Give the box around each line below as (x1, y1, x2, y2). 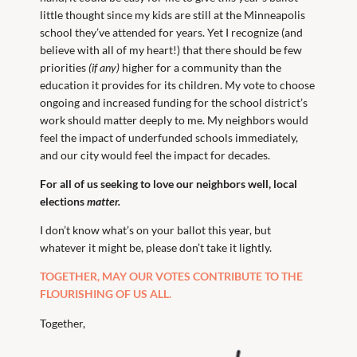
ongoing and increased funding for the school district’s (40, 95, 308, 109)
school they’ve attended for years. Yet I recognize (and (40, 25, 304, 39)
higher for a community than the (122, 60, 282, 74)
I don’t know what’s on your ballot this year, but (40, 223, 272, 237)
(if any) (86, 60, 123, 74)
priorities (40, 60, 87, 74)
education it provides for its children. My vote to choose (40, 77, 316, 92)
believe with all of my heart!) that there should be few (40, 42, 303, 57)
